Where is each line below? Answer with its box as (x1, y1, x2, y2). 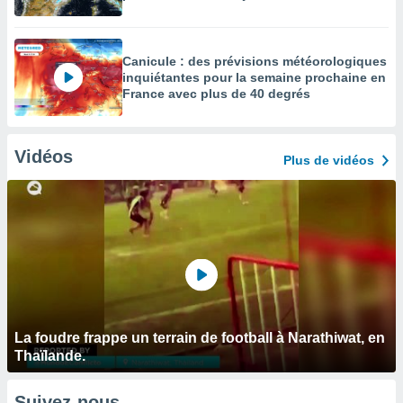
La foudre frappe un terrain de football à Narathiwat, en (14, 330, 385, 345)
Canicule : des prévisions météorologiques (122, 54, 387, 68)
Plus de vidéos (283, 153, 374, 167)
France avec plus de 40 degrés (122, 86, 310, 101)
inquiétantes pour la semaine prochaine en (122, 70, 386, 85)
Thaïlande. (14, 348, 85, 363)
